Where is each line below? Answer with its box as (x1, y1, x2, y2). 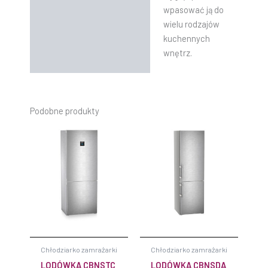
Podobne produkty (30, 105, 99, 116)
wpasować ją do (163, 4, 224, 15)
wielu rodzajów (163, 18, 220, 29)
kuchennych (163, 32, 210, 44)
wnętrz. (163, 47, 192, 58)
